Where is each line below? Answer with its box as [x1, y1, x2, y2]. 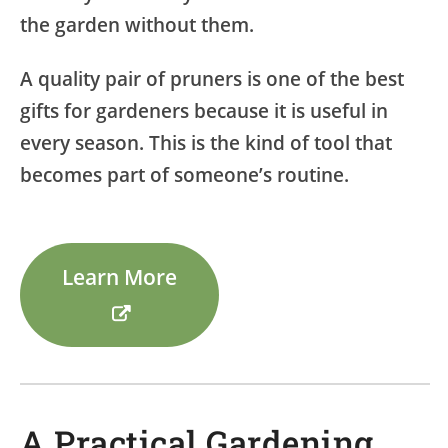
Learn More [62, 262, 178, 292]
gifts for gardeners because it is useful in [20, 97, 388, 124]
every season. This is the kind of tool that [20, 129, 392, 156]
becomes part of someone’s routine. [20, 161, 349, 188]
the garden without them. [20, 11, 254, 38]
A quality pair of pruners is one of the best [20, 65, 404, 92]
